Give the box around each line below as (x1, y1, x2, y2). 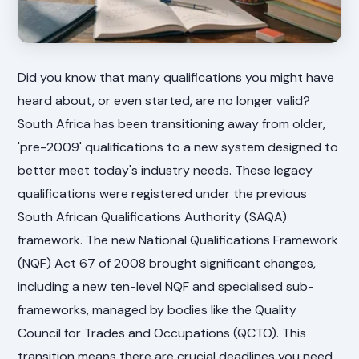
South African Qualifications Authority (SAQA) (18, 208, 288, 225)
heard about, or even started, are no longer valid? (18, 91, 311, 109)
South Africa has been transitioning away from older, (18, 115, 326, 132)
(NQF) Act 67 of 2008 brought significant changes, (18, 254, 317, 272)
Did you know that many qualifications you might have (18, 68, 335, 86)
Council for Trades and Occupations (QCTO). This (18, 324, 307, 341)
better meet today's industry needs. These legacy (18, 161, 313, 179)
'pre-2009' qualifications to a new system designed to (18, 138, 339, 155)
